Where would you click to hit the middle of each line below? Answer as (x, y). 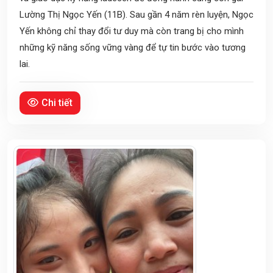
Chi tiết (57, 102)
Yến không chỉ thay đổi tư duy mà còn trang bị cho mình (132, 31)
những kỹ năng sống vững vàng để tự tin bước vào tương (133, 47)
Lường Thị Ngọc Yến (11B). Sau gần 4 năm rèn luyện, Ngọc (136, 14)
